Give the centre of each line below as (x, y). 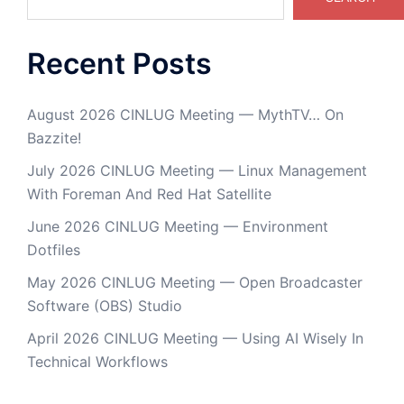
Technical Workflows (97, 362)
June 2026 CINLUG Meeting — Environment (178, 226)
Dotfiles (54, 250)
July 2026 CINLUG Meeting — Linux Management (197, 170)
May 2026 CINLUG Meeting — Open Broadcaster (195, 282)
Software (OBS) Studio (105, 306)
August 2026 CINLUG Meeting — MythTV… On (185, 115)
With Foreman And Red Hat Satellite (149, 194)
